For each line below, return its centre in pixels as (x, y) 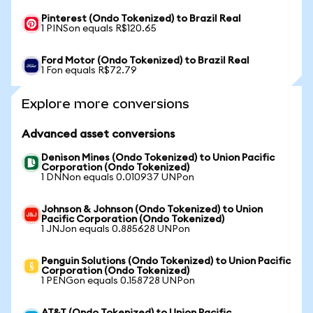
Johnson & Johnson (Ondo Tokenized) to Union (152, 210)
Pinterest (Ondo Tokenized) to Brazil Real (141, 19)
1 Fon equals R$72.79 (89, 71)
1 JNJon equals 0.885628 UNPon (116, 229)
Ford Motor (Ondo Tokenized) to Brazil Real (145, 61)
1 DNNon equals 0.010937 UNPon (118, 177)
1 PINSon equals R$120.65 (99, 29)
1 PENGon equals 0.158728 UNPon (118, 281)
